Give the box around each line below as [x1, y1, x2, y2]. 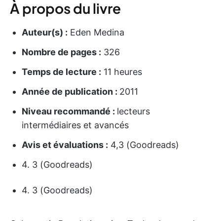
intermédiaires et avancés [22, 119, 129, 130]
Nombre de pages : [22, 46, 101, 57]
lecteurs [117, 106, 150, 116]
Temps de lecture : [22, 66, 101, 77]
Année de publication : [22, 86, 119, 97]
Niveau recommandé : [22, 106, 117, 116]
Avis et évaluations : [22, 139, 108, 150]
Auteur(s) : [22, 27, 68, 37]
